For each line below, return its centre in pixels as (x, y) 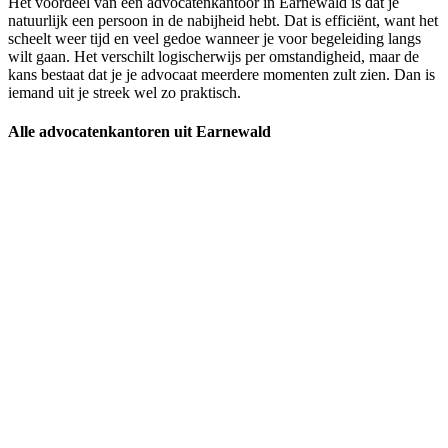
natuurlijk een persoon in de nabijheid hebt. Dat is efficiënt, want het (223, 21)
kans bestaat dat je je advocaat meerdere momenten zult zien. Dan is (221, 75)
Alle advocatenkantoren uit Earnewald (139, 132)
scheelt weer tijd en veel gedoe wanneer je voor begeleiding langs (214, 39)
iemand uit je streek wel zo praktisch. (124, 93)
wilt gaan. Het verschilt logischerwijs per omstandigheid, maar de (213, 57)
